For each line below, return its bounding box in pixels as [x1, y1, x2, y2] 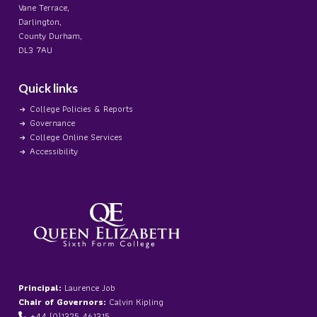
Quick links [18, 81, 78, 96]
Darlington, [18, 14, 62, 30]
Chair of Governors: [18, 294, 106, 310]
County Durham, [18, 28, 82, 44]
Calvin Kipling [106, 294, 163, 310]
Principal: [18, 280, 62, 296]
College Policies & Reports [30, 101, 133, 117]
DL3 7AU [18, 42, 52, 58]
